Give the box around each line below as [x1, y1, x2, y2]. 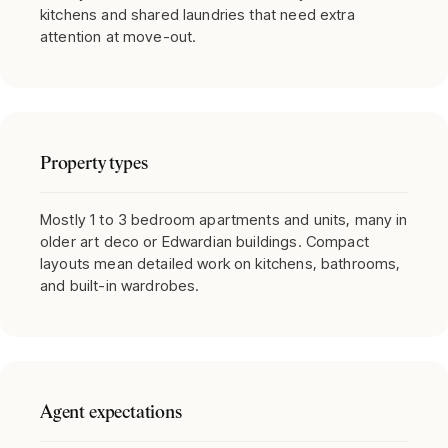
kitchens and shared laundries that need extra [40, 5, 355, 24]
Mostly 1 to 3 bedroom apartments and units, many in [40, 210, 408, 229]
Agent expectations [40, 404, 182, 422]
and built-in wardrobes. [40, 276, 200, 295]
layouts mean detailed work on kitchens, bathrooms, [40, 254, 401, 273]
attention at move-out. [40, 27, 197, 46]
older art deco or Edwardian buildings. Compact [40, 232, 369, 251]
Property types [40, 155, 148, 173]
